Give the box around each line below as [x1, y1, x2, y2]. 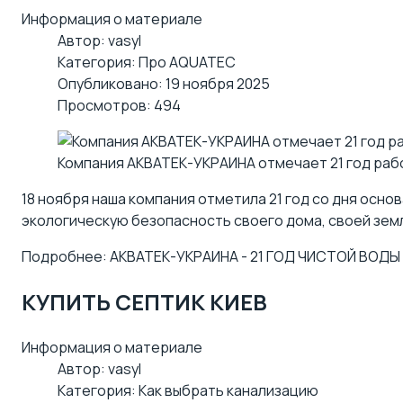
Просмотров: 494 [58, 95, 181, 116]
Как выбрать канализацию [139, 380, 318, 400]
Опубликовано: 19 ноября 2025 [58, 74, 270, 94]
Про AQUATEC [139, 52, 236, 73]
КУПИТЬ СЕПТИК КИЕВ [22, 286, 267, 317]
